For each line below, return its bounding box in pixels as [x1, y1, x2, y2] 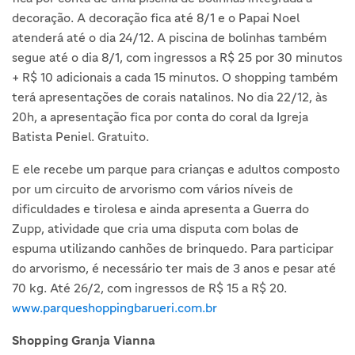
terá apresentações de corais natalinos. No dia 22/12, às [12, 90, 327, 105]
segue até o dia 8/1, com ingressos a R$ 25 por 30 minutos [12, 50, 342, 65]
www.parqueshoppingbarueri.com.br [12, 300, 217, 315]
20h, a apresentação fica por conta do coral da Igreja [12, 109, 308, 124]
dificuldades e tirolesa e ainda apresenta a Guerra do [12, 201, 309, 216]
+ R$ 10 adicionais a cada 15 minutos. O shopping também [12, 70, 338, 85]
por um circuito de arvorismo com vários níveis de [12, 181, 293, 197]
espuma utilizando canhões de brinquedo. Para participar [12, 241, 334, 256]
